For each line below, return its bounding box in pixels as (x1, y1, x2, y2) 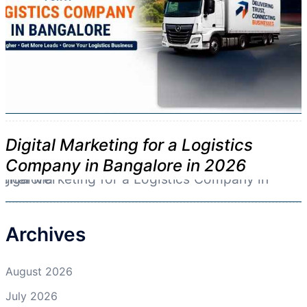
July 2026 (5, 289, 58, 304)
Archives (5, 223, 86, 247)
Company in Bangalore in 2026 (5, 156, 246, 176)
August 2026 (5, 265, 73, 279)
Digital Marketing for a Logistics (5, 135, 253, 156)
